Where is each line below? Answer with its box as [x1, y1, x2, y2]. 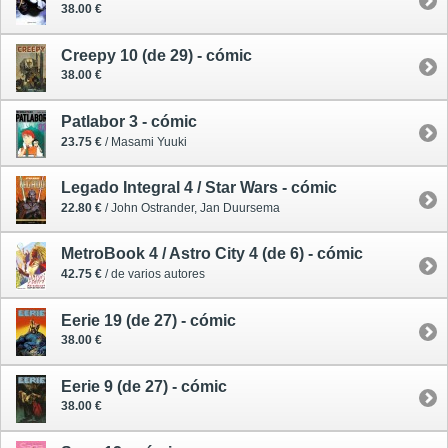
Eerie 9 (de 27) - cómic [61, 377, 227, 395]
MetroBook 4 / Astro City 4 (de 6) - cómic [61, 245, 363, 263]
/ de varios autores [102, 266, 205, 281]
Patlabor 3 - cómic [61, 112, 197, 130]
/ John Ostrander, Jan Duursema [102, 200, 280, 215]
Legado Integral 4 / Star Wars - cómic [61, 179, 337, 197]
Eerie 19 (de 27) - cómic [61, 311, 236, 329]
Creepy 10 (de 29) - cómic [61, 46, 252, 64]
